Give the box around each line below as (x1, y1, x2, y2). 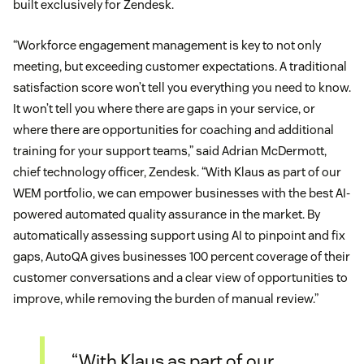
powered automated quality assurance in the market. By (13, 206, 320, 223)
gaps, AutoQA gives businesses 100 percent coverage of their (13, 249, 350, 265)
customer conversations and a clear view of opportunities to (13, 270, 348, 286)
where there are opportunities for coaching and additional (13, 122, 334, 138)
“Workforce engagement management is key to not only (13, 37, 321, 54)
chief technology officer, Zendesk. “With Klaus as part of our (13, 164, 341, 180)
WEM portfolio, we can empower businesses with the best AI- (13, 185, 350, 201)
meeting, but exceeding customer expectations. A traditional (13, 58, 347, 75)
